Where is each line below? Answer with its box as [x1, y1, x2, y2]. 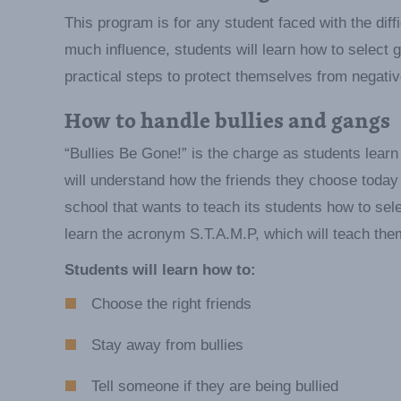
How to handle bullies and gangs [64, 104, 390, 137]
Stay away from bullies [91, 337, 243, 354]
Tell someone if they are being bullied [91, 378, 338, 396]
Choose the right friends [91, 295, 252, 313]
